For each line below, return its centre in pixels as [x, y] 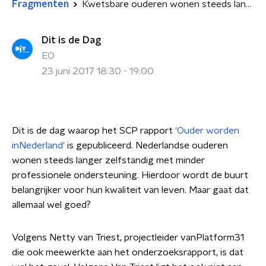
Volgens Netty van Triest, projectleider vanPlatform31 [128, 237]
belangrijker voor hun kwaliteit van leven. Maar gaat [122, 190]
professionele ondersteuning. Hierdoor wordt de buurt [130, 175]
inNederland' [38, 145]
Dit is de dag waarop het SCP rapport [92, 131]
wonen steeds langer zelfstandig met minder [108, 160]
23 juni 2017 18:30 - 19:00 [98, 71]
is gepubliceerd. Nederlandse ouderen [148, 145]
